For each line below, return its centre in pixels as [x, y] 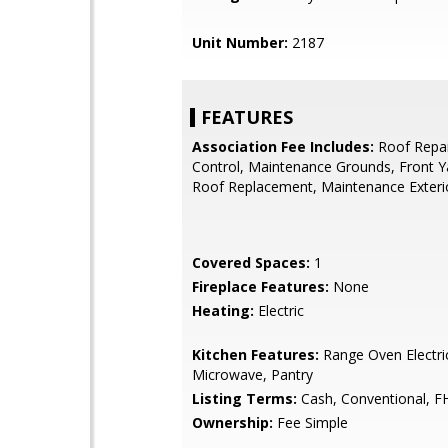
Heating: [223, 310]
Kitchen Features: [255, 354]
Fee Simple [310, 422]
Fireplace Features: [260, 286]
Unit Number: [240, 42]
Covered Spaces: [251, 262]
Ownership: [232, 422]
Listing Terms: [244, 398]
